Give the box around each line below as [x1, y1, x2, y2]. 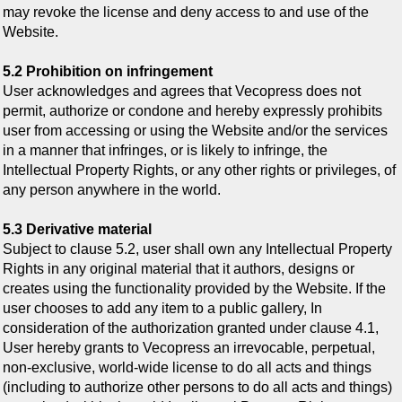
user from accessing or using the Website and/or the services [3, 123, 388, 139]
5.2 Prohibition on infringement [3, 64, 213, 80]
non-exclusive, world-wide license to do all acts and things [3, 360, 371, 376]
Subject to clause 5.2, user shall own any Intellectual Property [3, 241, 392, 258]
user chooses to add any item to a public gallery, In [3, 301, 322, 317]
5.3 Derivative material [3, 222, 152, 238]
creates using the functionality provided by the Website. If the [3, 281, 386, 297]
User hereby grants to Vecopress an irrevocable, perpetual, [3, 340, 375, 356]
